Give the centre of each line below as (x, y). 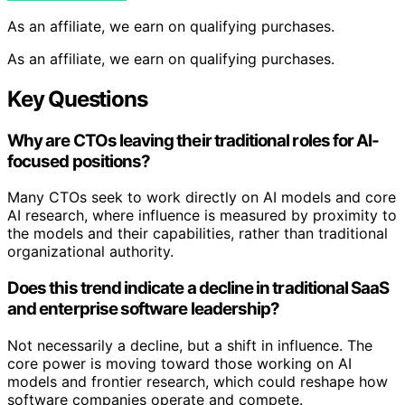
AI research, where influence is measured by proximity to (202, 216)
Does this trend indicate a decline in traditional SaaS (198, 287)
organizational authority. (90, 252)
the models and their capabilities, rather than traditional (198, 234)
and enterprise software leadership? (144, 308)
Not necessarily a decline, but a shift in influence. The (190, 345)
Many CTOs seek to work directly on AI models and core (202, 198)
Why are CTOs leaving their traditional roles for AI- (193, 140)
